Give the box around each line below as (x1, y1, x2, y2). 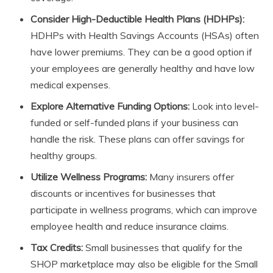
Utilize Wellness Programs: (30, 171, 147, 183)
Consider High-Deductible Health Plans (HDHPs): (30, 13, 244, 26)
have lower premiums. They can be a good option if (30, 46, 252, 58)
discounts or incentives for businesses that (30, 187, 216, 200)
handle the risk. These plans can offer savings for (30, 133, 244, 146)
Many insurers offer (147, 171, 234, 183)
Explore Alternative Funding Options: (30, 100, 190, 113)
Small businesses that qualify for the (83, 241, 243, 254)
